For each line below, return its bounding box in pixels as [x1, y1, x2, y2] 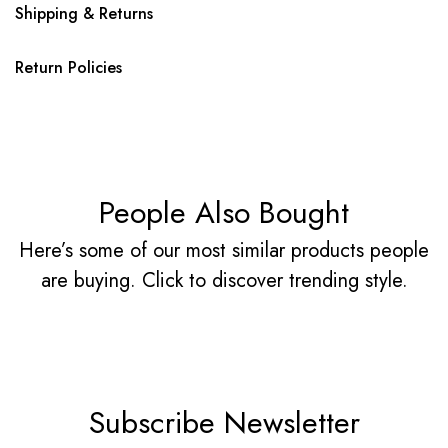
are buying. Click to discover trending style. [40, 265, 408, 295]
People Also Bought [99, 190, 349, 234]
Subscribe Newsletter [88, 401, 360, 444]
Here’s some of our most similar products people [19, 235, 429, 265]
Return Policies [15, 55, 122, 79]
